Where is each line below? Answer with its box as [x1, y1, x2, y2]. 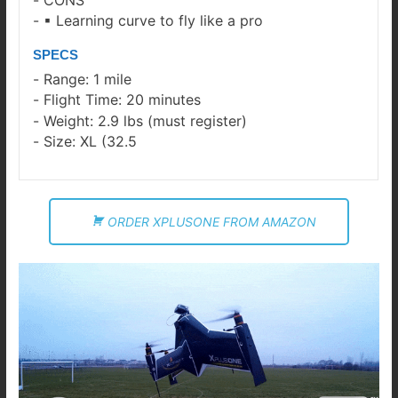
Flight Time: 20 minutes [44, 91, 202, 109]
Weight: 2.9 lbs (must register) [44, 111, 248, 130]
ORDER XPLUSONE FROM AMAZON [107, 214, 316, 230]
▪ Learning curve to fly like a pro [44, 12, 264, 30]
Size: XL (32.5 [44, 132, 138, 151]
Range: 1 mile [44, 69, 132, 88]
